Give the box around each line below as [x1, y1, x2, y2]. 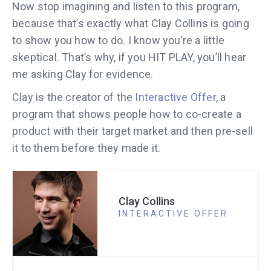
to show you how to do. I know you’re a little [12, 33, 225, 47]
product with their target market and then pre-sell [12, 124, 253, 137]
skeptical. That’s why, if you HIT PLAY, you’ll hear [12, 50, 247, 64]
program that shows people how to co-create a [12, 107, 241, 120]
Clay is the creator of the [12, 90, 135, 103]
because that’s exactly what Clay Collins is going [12, 16, 249, 30]
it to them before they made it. [12, 141, 161, 154]
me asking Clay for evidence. [12, 67, 154, 80]
